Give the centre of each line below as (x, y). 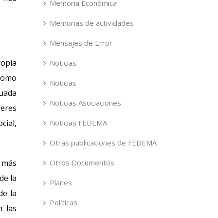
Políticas (63, 202)
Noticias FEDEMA (78, 123)
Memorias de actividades (91, 23)
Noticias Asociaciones (85, 103)
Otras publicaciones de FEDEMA (103, 143)
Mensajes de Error (81, 43)
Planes (61, 182)
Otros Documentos (82, 163)
